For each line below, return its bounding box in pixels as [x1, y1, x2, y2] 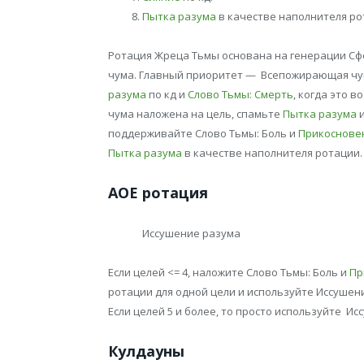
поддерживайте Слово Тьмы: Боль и [108, 125, 298, 141]
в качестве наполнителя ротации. [182, 145, 362, 160]
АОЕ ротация [108, 182, 208, 202]
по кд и [146, 86, 188, 102]
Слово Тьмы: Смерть [188, 86, 293, 102]
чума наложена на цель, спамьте [108, 106, 283, 121]
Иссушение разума [142, 225, 240, 240]
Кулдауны [108, 341, 184, 362]
